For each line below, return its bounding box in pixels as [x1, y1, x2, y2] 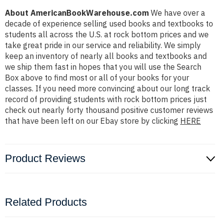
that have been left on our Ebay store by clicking [5, 116, 180, 126]
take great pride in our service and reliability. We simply [5, 40, 201, 51]
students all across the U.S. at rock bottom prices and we [5, 29, 209, 40]
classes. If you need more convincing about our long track [5, 83, 210, 94]
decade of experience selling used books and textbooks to [5, 19, 213, 29]
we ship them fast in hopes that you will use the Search [5, 62, 201, 72]
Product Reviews [5, 152, 85, 165]
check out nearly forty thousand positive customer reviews [5, 105, 213, 115]
